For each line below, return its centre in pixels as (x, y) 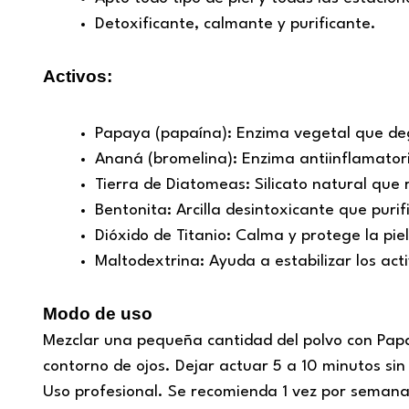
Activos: (78, 76)
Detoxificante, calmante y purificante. (236, 25)
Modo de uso (98, 313)
